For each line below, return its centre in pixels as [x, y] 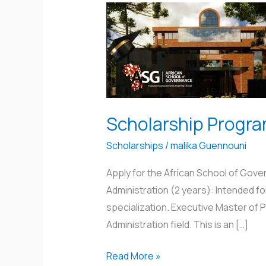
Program [124, 28]
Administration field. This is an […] [177, 224]
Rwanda [123, 62]
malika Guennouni [208, 146]
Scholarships [134, 146]
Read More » [133, 256]
